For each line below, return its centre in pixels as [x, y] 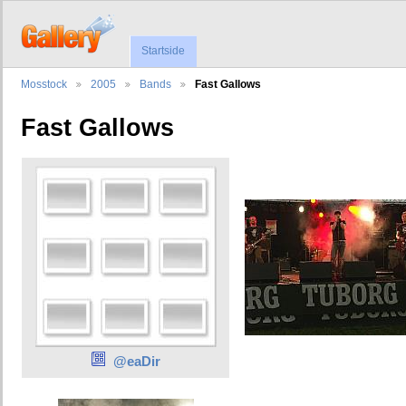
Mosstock [44, 84]
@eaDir [137, 361]
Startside [164, 51]
